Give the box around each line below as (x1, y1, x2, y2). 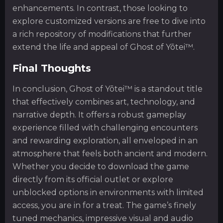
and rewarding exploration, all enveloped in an (12, 135, 198, 145)
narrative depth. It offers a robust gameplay (12, 110, 186, 119)
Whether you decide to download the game (12, 161, 189, 171)
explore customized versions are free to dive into (12, 16, 206, 26)
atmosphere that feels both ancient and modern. (12, 148, 208, 158)
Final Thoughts (12, 62, 91, 74)
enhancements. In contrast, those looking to (12, 3, 188, 13)
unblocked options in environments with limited (12, 187, 204, 197)
